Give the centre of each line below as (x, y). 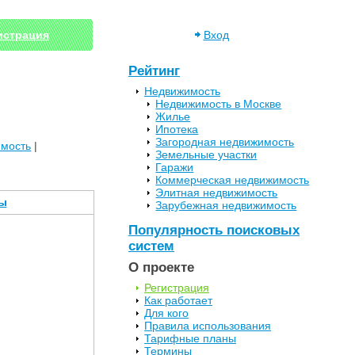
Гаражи (175, 167)
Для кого (166, 313)
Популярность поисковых (214, 231)
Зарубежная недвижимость (226, 205)
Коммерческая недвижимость (233, 180)
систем (151, 246)
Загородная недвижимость (225, 142)
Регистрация (177, 288)
